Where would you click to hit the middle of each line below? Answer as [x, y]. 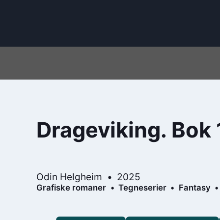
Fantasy [194, 187]
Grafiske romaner [71, 187]
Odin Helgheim [69, 177]
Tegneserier [142, 187]
